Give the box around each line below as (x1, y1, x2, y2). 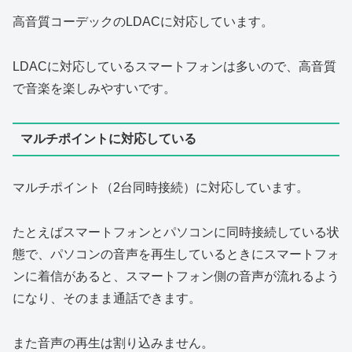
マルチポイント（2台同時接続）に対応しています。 (13, 180, 309, 194)
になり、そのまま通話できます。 (13, 291, 201, 305)
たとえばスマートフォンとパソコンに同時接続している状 (13, 225, 339, 239)
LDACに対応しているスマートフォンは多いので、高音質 (13, 60, 336, 74)
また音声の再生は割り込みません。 (13, 335, 214, 350)
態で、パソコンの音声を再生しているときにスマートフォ (13, 247, 339, 261)
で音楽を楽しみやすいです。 (13, 82, 176, 96)
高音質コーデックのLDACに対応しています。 (13, 15, 273, 29)
